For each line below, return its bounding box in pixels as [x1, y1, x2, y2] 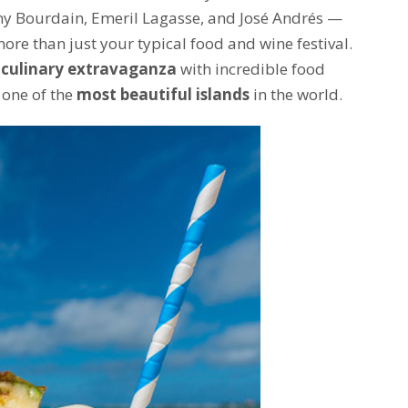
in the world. [250, 83, 342, 105]
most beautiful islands [76, 83, 250, 105]
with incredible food [177, 57, 325, 79]
